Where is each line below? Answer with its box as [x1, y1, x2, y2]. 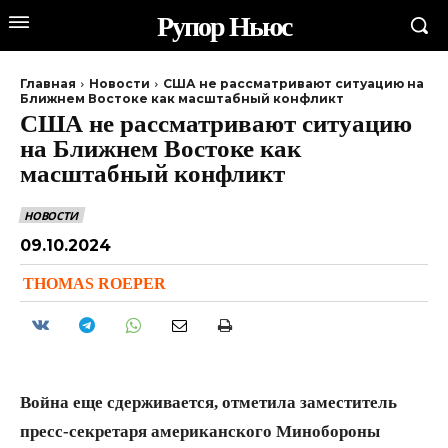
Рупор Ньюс [157, 11, 291, 40]
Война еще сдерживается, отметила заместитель [20, 392, 397, 410]
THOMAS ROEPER [23, 274, 166, 291]
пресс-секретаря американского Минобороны [20, 421, 380, 439]
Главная [20, 76, 76, 91]
